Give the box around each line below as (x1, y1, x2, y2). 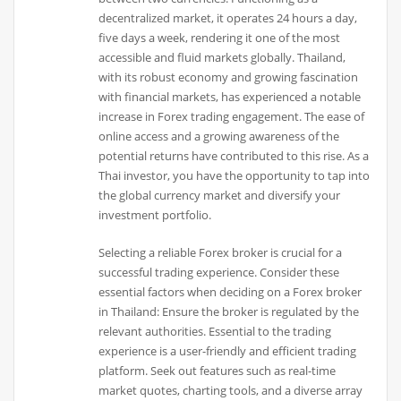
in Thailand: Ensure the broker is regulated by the (98, 303, 360, 320)
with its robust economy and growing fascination (98, 68, 359, 85)
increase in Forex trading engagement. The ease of (98, 107, 365, 124)
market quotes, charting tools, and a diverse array (98, 382, 363, 399)
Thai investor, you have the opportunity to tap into (98, 166, 371, 183)
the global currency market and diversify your (98, 186, 341, 203)
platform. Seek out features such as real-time (98, 363, 337, 380)
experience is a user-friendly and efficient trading (98, 343, 357, 360)
